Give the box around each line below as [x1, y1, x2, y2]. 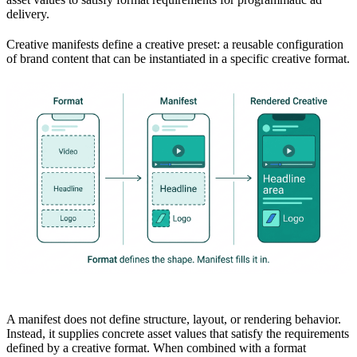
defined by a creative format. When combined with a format [6, 341, 306, 355]
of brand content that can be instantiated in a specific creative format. [6, 52, 350, 65]
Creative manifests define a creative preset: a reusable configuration [6, 37, 343, 51]
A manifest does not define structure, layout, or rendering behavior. [6, 312, 341, 327]
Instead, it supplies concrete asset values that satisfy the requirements [6, 327, 349, 341]
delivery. [6, 7, 49, 21]
